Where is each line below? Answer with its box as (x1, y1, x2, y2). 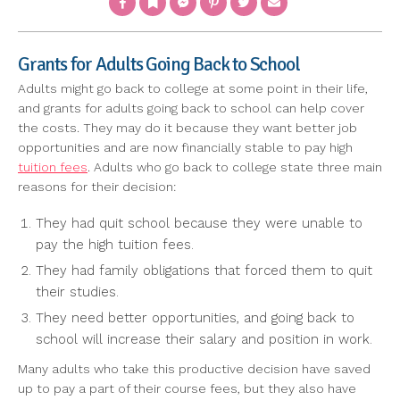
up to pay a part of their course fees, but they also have (18, 381, 356, 396)
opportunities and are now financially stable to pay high (18, 140, 353, 155)
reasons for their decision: (18, 179, 176, 195)
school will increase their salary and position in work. (36, 331, 372, 348)
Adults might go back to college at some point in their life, (18, 81, 368, 96)
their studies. (36, 284, 119, 301)
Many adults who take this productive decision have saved (18, 362, 371, 377)
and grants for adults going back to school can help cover (18, 101, 364, 116)
